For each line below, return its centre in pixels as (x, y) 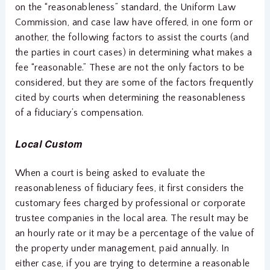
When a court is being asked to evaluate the (110, 173)
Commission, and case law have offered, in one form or (134, 23)
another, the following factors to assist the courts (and (132, 38)
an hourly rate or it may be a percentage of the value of (134, 233)
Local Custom (49, 143)
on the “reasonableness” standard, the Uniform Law (125, 8)
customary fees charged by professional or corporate (130, 203)
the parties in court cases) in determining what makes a (133, 53)
